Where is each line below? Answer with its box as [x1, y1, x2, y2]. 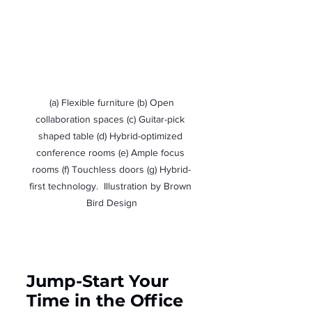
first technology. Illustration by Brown [29, 180, 194, 192]
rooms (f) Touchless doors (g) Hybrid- [32, 163, 191, 175]
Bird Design [86, 196, 137, 208]
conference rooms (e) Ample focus [36, 146, 187, 158]
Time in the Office [26, 290, 183, 311]
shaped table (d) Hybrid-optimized [38, 130, 185, 141]
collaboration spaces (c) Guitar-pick [36, 113, 187, 125]
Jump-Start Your [26, 270, 173, 291]
